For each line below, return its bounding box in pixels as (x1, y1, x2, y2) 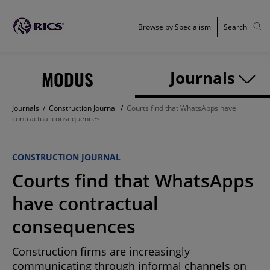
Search (224, 22, 247, 32)
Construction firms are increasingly (12, 244, 190, 259)
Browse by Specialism (138, 22, 211, 32)
